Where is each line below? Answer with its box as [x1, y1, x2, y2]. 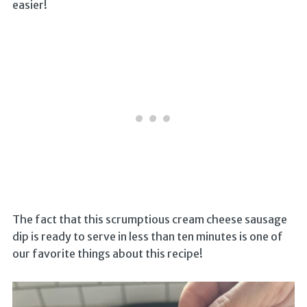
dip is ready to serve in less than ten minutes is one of [12, 230, 283, 244]
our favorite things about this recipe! [12, 247, 203, 261]
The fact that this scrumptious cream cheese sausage [12, 212, 287, 227]
